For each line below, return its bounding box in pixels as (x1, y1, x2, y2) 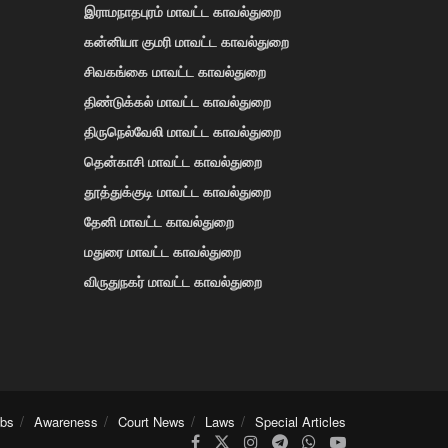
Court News (118, 411, 185, 431)
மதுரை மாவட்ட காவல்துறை (83, 240, 241, 261)
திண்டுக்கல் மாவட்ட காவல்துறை (83, 90, 271, 111)
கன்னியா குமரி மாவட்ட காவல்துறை (83, 30, 289, 51)
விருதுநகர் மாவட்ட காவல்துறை (83, 270, 262, 291)
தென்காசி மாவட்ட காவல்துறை (83, 150, 262, 171)
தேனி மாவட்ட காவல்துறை (83, 210, 234, 231)
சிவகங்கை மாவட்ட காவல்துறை (83, 60, 266, 81)
